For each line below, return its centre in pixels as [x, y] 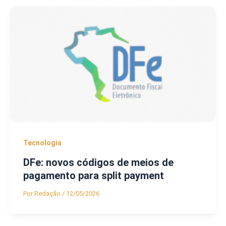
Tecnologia [42, 143]
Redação [48, 194]
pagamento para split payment [93, 176]
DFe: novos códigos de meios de [98, 163]
